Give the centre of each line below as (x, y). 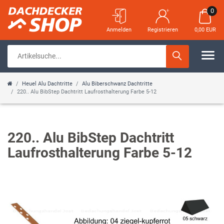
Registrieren (162, 30)
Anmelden (119, 30)
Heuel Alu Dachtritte (47, 84)
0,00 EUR (205, 30)
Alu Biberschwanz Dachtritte (117, 84)
